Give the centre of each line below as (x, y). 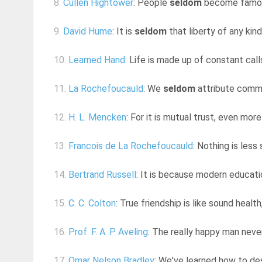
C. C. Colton (92, 204)
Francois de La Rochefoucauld (131, 146)
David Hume (88, 32)
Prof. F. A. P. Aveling (108, 232)
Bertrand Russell (102, 175)
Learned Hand (97, 60)
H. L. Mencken (97, 118)
